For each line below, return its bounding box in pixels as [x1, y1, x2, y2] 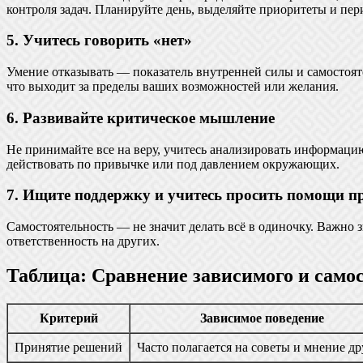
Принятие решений [15, 340, 122, 354]
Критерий [39, 310, 98, 325]
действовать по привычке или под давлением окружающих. [6, 156, 340, 171]
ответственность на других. [6, 234, 160, 249]
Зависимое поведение [200, 310, 324, 325]
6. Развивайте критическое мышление [6, 109, 275, 126]
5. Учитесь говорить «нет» [6, 32, 192, 49]
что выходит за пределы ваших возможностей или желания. [6, 79, 339, 94]
